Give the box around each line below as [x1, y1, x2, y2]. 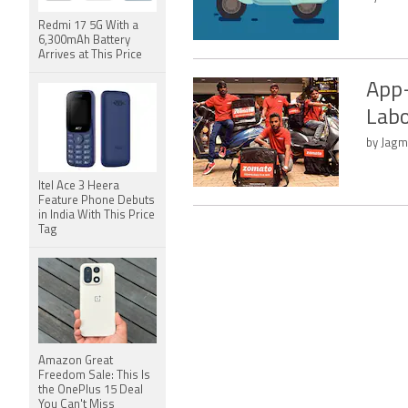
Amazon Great [38, 355, 113, 367]
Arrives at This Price [38, 49, 142, 61]
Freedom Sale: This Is [38, 370, 150, 382]
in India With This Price [38, 209, 155, 221]
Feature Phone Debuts [38, 195, 155, 207]
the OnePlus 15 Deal [38, 384, 143, 396]
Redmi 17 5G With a [38, 20, 138, 32]
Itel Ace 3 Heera [38, 180, 119, 192]
